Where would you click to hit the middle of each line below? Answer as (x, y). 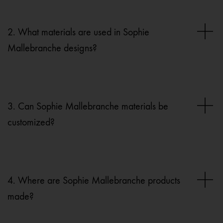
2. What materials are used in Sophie (78, 32)
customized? (31, 122)
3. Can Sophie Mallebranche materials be (88, 107)
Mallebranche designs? (52, 48)
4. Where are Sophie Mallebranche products (94, 181)
